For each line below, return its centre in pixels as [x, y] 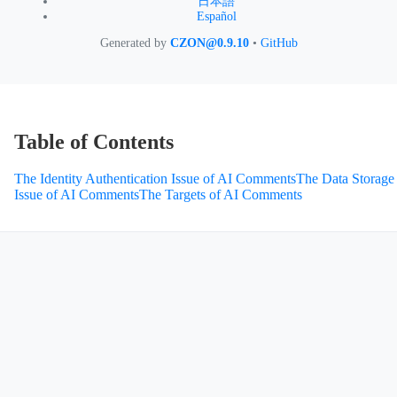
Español [216, 16]
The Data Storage [345, 179]
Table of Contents [94, 141]
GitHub [279, 43]
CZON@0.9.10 [209, 43]
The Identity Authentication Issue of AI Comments [155, 179]
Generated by [135, 43]
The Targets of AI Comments [221, 195]
